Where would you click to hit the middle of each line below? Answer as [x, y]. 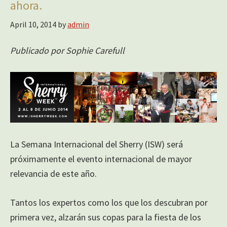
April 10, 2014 [33, 25]
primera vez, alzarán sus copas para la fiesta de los [106, 217]
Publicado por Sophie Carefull [67, 51]
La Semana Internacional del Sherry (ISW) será [97, 144]
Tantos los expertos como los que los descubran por [109, 202]
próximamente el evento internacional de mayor [101, 159]
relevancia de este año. [53, 173]
